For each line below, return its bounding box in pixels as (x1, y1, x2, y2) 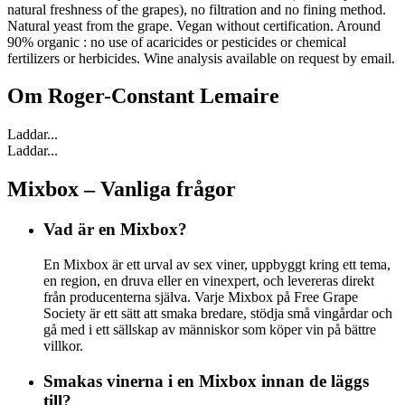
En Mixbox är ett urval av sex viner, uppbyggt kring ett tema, (43, 256, 391, 272)
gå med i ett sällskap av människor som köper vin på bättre (43, 321, 376, 337)
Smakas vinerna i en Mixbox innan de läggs (43, 371, 369, 391)
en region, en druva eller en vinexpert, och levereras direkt (43, 272, 374, 288)
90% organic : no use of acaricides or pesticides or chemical (7, 33, 346, 50)
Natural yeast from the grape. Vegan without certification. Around (7, 17, 381, 33)
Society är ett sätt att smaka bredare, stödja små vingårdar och (43, 305, 392, 321)
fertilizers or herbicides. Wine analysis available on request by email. (7, 50, 395, 66)
